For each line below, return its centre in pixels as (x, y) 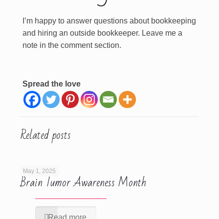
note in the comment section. (72, 45)
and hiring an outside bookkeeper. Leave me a (102, 33)
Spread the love (51, 84)
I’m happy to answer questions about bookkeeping (109, 21)
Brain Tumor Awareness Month (83, 183)
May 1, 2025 (39, 171)
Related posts (45, 135)
